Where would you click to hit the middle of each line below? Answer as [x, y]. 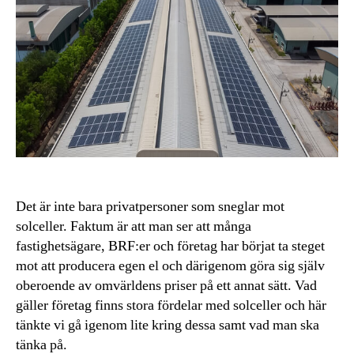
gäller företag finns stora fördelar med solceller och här [171, 306]
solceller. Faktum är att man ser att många [134, 227]
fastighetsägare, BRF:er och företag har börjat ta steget [170, 247]
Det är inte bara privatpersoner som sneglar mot [150, 207]
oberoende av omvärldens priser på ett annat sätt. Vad [166, 286]
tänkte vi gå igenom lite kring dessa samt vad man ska [168, 326]
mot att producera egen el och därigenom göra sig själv [170, 266]
